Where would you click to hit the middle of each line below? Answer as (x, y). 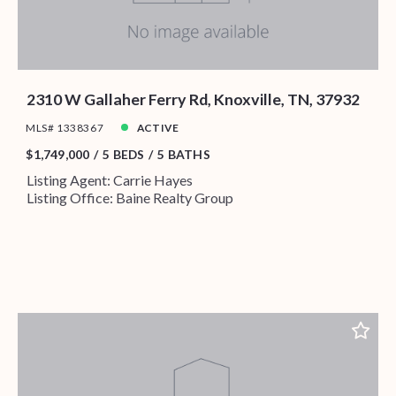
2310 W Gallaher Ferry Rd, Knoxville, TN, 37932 (193, 99)
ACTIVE (158, 127)
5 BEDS (124, 154)
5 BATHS (184, 154)
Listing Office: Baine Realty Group (129, 198)
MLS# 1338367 (65, 127)
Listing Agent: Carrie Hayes (109, 180)
